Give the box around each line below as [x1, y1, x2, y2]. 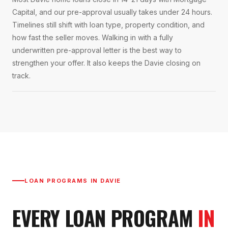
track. [12, 71, 31, 80]
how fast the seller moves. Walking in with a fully [12, 33, 173, 42]
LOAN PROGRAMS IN [24, 177, 101, 185]
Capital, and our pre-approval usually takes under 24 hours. [12, 8, 212, 17]
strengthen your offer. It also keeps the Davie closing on [12, 59, 201, 68]
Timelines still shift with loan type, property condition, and [12, 20, 205, 30]
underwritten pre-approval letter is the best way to [12, 46, 182, 55]
